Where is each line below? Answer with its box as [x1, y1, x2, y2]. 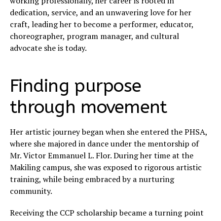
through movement [10, 97, 167, 118]
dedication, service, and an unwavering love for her [10, 7, 191, 18]
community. [10, 185, 52, 197]
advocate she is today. [10, 42, 87, 54]
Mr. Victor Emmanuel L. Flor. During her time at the [10, 150, 193, 161]
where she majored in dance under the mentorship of [10, 138, 199, 149]
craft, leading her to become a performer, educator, [10, 19, 193, 30]
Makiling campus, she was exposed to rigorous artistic [10, 162, 202, 173]
